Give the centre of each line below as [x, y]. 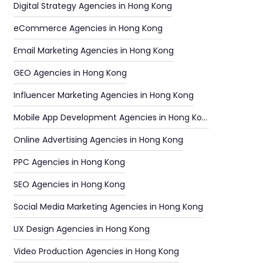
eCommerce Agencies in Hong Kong [88, 28]
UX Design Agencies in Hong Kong [81, 229]
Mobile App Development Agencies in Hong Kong [113, 117]
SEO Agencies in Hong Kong [69, 184]
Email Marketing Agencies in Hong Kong [93, 50]
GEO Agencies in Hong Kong [70, 73]
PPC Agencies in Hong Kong [69, 162]
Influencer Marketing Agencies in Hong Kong [103, 95]
